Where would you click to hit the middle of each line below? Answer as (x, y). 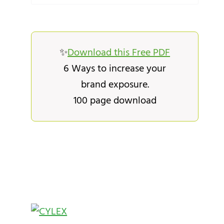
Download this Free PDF (119, 52)
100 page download (115, 100)
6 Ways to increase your (115, 68)
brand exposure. (115, 84)
